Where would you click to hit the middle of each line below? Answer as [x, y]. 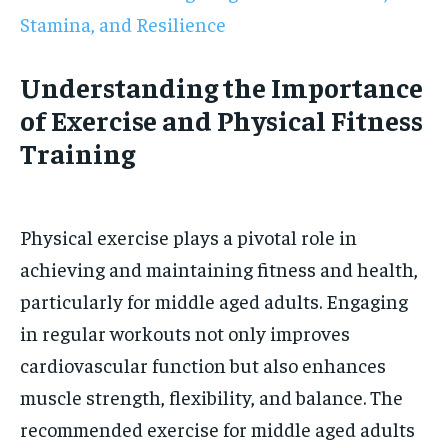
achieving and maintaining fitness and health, [219, 268]
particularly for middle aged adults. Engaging [214, 300]
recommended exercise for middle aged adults [217, 428]
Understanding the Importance [221, 86]
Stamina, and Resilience [123, 23]
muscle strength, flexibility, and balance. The [211, 396]
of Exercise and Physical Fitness [221, 119]
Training [77, 152]
